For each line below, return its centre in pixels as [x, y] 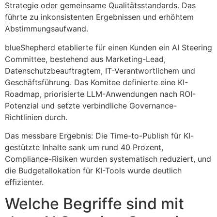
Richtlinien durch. [36, 117]
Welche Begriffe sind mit [94, 204]
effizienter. [24, 182]
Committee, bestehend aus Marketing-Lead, [85, 59]
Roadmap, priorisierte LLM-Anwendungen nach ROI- [100, 94]
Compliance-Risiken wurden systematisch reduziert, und [108, 159]
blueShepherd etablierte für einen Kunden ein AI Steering [108, 47]
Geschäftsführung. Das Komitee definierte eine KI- [96, 82]
